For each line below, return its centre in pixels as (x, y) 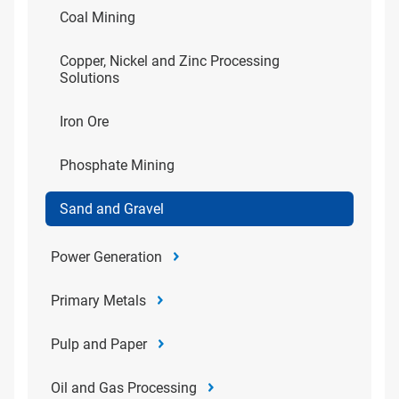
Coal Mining (98, 17)
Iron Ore (84, 122)
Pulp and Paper (99, 344)
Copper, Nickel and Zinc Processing (170, 61)
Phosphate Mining (117, 165)
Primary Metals (98, 301)
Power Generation (106, 257)
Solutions (90, 78)
